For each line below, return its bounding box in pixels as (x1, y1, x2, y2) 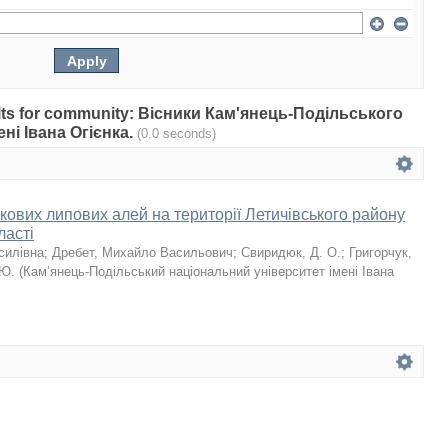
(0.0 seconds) (137, 126, 216, 141)
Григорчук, (349, 245, 412, 260)
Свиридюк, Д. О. (241, 245, 341, 260)
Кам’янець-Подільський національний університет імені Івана (23, 264, 394, 279)
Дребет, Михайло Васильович (52, 245, 233, 260)
